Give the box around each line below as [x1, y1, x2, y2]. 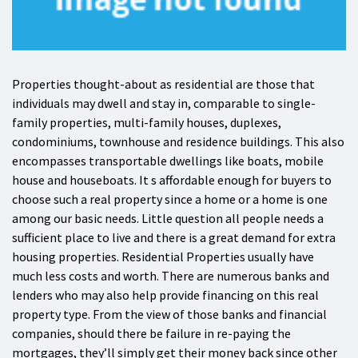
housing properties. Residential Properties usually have [12, 249, 314, 265]
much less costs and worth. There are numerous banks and [12, 268, 329, 284]
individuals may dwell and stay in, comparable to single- [12, 95, 316, 112]
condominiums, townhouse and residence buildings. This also [12, 133, 344, 150]
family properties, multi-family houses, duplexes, [12, 114, 281, 131]
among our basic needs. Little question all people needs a [12, 210, 324, 227]
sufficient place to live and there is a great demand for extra [12, 229, 336, 246]
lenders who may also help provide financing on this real [12, 287, 319, 304]
